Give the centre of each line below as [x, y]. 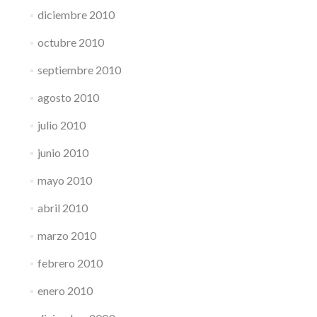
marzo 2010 [67, 235]
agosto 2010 [68, 97]
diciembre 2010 [76, 15]
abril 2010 [62, 208]
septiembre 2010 [79, 70]
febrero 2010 [70, 263]
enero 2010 [65, 290]
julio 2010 [61, 125]
